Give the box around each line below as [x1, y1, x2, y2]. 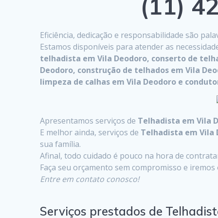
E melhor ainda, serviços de [40, 127, 141, 138]
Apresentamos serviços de [40, 115, 136, 126]
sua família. [40, 138, 81, 149]
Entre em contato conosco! [40, 173, 140, 184]
